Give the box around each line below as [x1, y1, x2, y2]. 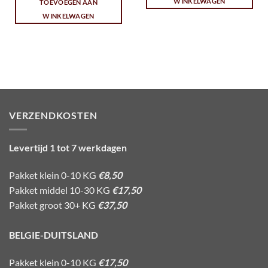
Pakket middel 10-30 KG [9, 184, 112, 196]
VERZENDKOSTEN [9, 109, 98, 121]
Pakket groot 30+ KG [9, 199, 98, 211]
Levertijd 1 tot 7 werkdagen [9, 142, 127, 154]
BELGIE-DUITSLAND [9, 229, 98, 240]
